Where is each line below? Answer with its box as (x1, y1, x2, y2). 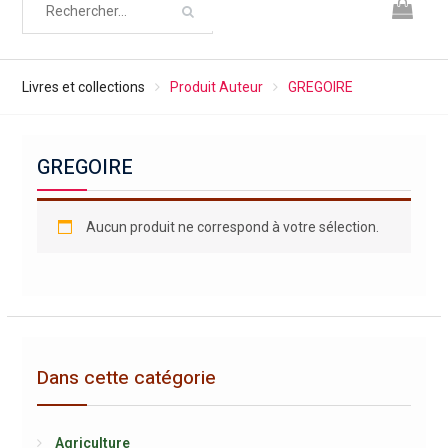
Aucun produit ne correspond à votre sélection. (85, 219, 379, 235)
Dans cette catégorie (36, 364, 216, 392)
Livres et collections (21, 79, 145, 95)
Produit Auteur (169, 79, 263, 95)
